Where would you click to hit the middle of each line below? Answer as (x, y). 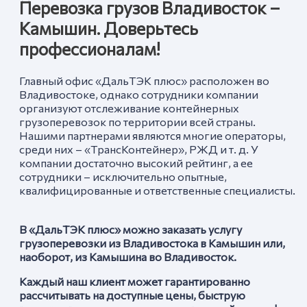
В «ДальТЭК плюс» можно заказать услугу (131, 229)
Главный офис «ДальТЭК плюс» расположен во (144, 81)
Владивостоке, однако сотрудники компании (139, 94)
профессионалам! (89, 49)
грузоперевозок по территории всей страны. (137, 122)
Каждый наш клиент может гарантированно (135, 281)
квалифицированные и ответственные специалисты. (157, 190)
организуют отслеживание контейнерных (129, 108)
